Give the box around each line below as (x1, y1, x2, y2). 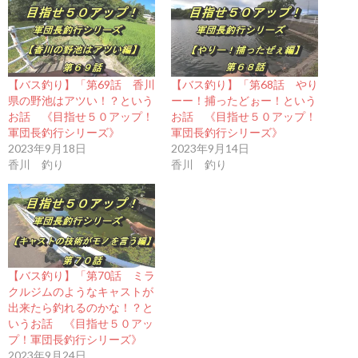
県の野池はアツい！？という (8, 93, 153, 108)
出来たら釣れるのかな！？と (8, 300, 153, 315)
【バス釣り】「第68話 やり (171, 78, 318, 92)
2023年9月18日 (8, 141, 86, 156)
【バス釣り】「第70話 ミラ (8, 268, 155, 283)
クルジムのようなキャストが (8, 284, 153, 299)
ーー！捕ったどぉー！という (171, 93, 316, 108)
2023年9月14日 (171, 141, 249, 156)
